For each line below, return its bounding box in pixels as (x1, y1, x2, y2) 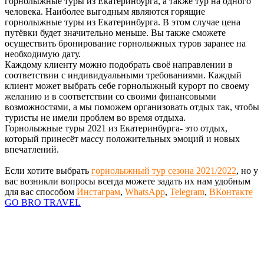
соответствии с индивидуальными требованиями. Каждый (5, 70, 242, 80)
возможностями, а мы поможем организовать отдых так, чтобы (5, 101, 259, 112)
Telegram (170, 186, 204, 197)
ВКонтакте (209, 186, 253, 197)
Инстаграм (77, 186, 120, 197)
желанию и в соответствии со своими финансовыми (5, 91, 216, 101)
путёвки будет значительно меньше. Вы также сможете (5, 27, 226, 38)
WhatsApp (125, 186, 165, 197)
